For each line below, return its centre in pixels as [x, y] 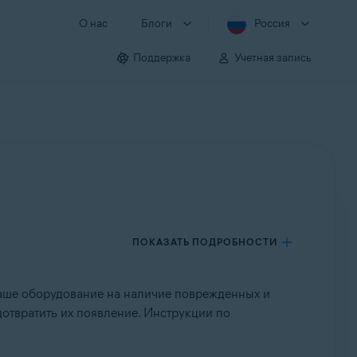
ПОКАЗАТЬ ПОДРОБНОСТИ [205, 242]
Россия [272, 24]
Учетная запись [273, 57]
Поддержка [162, 57]
